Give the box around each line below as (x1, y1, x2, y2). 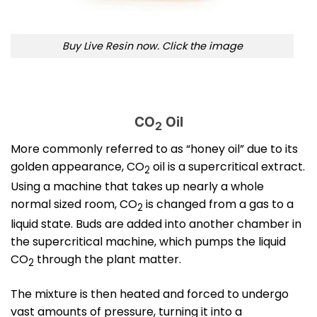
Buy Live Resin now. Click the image (62, 38, 243, 53)
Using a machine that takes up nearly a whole (11, 178, 264, 195)
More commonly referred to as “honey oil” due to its (11, 140, 298, 157)
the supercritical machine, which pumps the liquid (11, 233, 286, 250)
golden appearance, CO (11, 158, 144, 175)
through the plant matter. (34, 250, 181, 267)
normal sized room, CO (11, 195, 137, 212)
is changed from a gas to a (143, 195, 294, 212)
